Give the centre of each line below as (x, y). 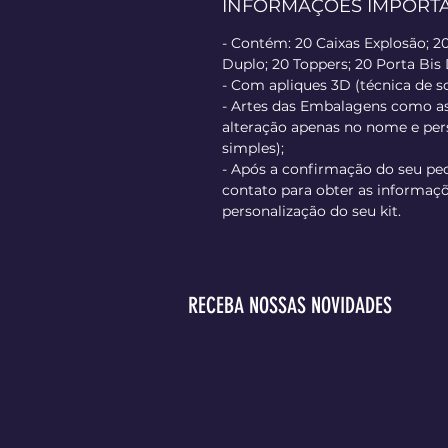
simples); (255, 148)
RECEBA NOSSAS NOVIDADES (290, 306)
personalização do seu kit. (311, 211)
